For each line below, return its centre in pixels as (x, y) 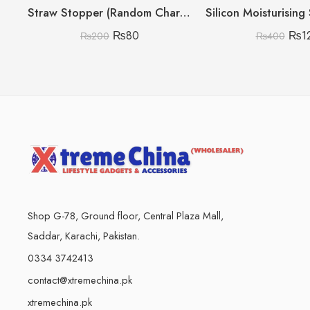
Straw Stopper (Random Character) (185, 13)
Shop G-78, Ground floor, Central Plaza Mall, (126, 215)
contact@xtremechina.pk (80, 280)
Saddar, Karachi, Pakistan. (84, 235)
